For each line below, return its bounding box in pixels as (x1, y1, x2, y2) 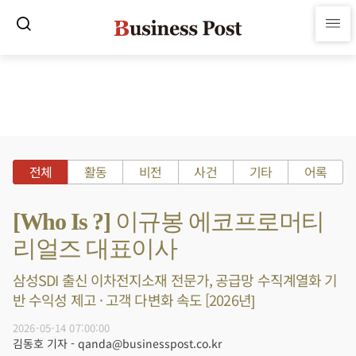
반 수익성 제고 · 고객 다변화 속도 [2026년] (13, 289, 254, 310)
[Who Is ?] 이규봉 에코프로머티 (13, 208, 324, 234)
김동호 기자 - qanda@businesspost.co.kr (13, 335, 222, 351)
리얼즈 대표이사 (13, 235, 176, 261)
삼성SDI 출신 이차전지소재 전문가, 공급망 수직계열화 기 (13, 269, 338, 290)
